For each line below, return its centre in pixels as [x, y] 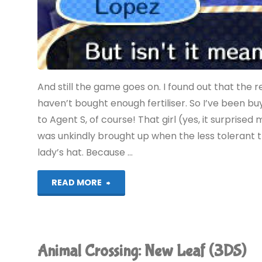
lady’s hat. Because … [85, 153]
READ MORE [77, 183]
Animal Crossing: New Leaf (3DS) [142, 251]
